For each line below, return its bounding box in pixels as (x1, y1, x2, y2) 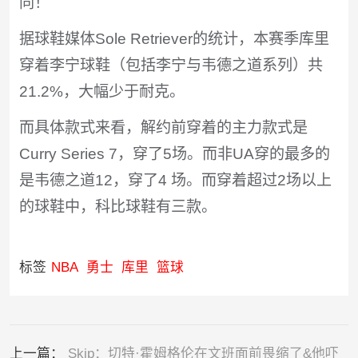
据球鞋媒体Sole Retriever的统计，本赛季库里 (18, 30, 329, 48)
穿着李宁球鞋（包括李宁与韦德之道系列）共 (18, 57, 323, 74)
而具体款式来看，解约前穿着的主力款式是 (18, 119, 308, 137)
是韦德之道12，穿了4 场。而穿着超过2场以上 (18, 172, 332, 189)
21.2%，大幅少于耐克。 (18, 83, 185, 101)
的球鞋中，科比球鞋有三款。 (18, 198, 217, 216)
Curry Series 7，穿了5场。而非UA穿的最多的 (18, 145, 330, 163)
